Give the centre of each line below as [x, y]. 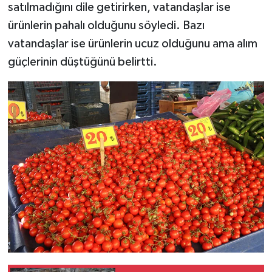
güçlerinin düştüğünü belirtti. [82, 62]
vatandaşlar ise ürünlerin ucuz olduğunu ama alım [132, 44]
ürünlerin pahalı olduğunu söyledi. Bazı [106, 26]
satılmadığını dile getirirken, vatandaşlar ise [119, 8]
